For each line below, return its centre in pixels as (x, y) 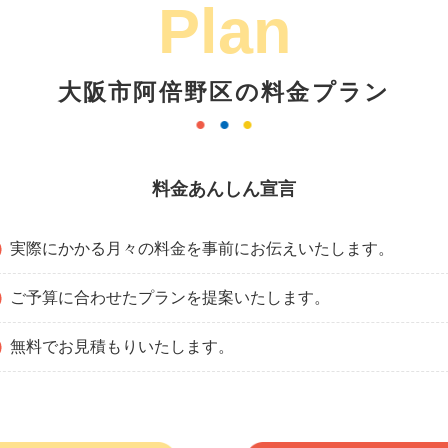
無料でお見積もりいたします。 (122, 347)
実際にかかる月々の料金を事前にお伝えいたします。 (202, 249)
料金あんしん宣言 (224, 189)
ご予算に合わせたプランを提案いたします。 (170, 298)
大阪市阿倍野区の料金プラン (224, 92)
